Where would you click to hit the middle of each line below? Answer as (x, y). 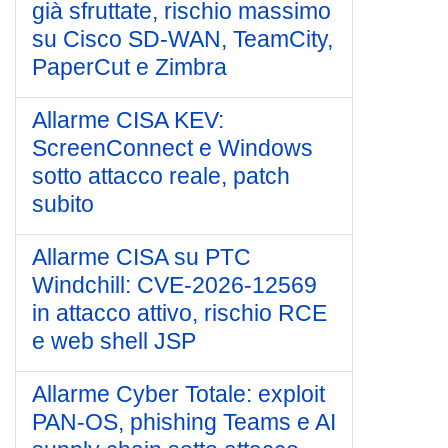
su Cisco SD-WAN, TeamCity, (182, 39)
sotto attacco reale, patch (161, 176)
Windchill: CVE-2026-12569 (174, 285)
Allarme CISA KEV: (128, 120)
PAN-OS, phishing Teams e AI (184, 422)
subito (63, 204)
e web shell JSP (114, 341)
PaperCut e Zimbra (129, 67)
